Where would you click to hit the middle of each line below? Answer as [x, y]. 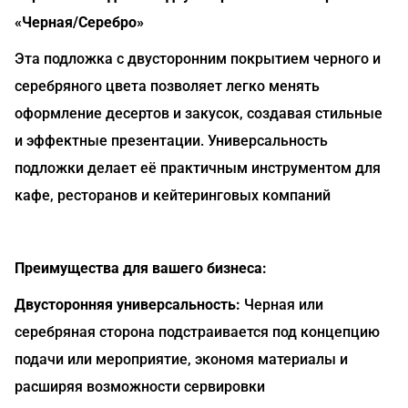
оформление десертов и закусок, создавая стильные [199, 113]
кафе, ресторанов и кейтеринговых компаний [173, 195]
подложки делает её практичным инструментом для [198, 168]
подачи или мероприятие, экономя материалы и [181, 359]
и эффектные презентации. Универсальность [171, 141]
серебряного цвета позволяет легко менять [167, 86]
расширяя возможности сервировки [140, 387]
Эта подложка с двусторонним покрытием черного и [198, 59]
